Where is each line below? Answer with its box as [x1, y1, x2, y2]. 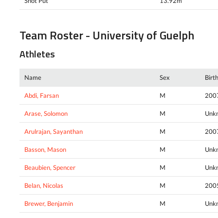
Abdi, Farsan [24, 91, 59, 99]
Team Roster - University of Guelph [19, 26, 194, 44]
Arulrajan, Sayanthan [24, 127, 83, 135]
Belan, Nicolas [24, 181, 63, 189]
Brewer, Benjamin [24, 199, 73, 207]
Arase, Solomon [24, 109, 68, 117]
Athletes [19, 46, 55, 61]
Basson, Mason [24, 145, 66, 153]
